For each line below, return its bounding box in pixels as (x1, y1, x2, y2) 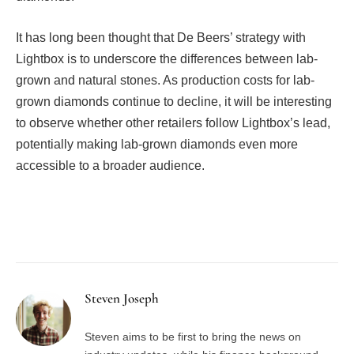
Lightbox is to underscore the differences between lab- (16, 51, 318, 66)
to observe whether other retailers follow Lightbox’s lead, (16, 115, 330, 130)
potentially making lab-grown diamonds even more (16, 137, 298, 151)
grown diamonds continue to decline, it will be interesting (16, 94, 332, 108)
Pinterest (134, 224, 184, 239)
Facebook (24, 224, 79, 239)
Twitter (83, 224, 124, 239)
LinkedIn (188, 224, 240, 239)
